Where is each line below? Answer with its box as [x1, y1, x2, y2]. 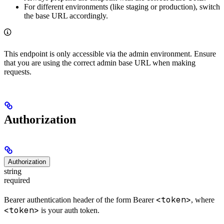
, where [191, 195, 214, 204]
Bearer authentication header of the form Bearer [4, 195, 156, 204]
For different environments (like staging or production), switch [24, 2, 220, 11]
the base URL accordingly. [24, 11, 108, 20]
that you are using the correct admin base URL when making [4, 58, 195, 67]
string [4, 167, 21, 176]
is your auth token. [39, 205, 99, 214]
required [4, 176, 30, 185]
